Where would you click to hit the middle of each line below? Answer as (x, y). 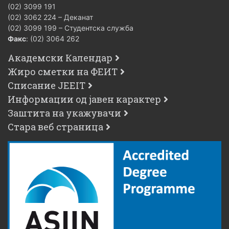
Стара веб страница (55, 127)
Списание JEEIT (47, 85)
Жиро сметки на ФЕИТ (63, 71)
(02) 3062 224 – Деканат (50, 17)
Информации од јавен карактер (84, 99)
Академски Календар (60, 58)
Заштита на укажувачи (64, 113)
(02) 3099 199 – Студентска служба (71, 28)
